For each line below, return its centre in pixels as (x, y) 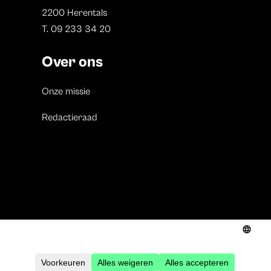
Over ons (72, 62)
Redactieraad (69, 117)
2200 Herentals (74, 12)
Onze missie (66, 91)
